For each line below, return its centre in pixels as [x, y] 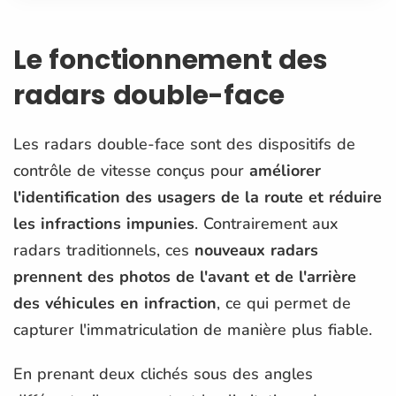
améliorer [285, 170]
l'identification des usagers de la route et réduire [198, 197]
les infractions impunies [104, 223]
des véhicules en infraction [115, 303]
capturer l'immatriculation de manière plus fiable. [195, 329]
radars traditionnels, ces [104, 250]
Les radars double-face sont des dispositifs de [184, 144]
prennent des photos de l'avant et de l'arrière [185, 276]
